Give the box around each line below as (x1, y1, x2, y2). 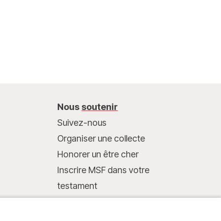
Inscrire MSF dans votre (57, 165, 149, 175)
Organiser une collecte (57, 133, 145, 144)
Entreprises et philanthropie (57, 196, 165, 207)
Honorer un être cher (57, 149, 139, 159)
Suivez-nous (57, 117, 107, 128)
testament (57, 181, 97, 191)
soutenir (81, 102, 118, 112)
